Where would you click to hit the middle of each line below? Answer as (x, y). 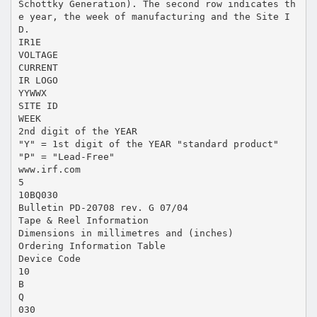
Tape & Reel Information (83, 220)
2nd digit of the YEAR (77, 131)
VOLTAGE (38, 54)
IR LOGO (38, 80)
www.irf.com (49, 169)
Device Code (49, 258)
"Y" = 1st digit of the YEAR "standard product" (148, 144)
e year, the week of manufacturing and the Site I (154, 16)
